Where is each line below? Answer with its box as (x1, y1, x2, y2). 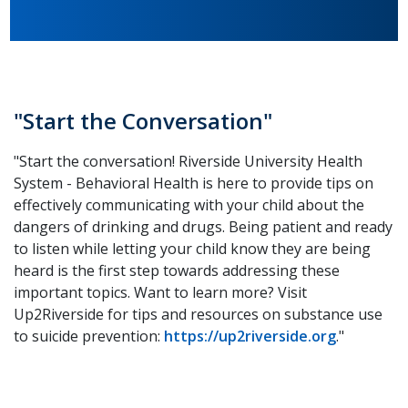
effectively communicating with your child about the (14, 195, 364, 216)
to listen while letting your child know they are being (14, 239, 371, 260)
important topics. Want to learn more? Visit (14, 282, 307, 303)
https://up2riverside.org (164, 326, 336, 347)
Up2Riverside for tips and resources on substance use (14, 304, 382, 325)
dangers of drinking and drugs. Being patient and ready (14, 217, 393, 238)
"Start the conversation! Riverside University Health (14, 151, 362, 172)
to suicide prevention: (14, 326, 164, 347)
